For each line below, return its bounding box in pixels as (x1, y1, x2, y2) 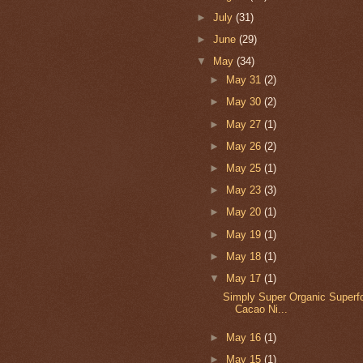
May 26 (225, 139, 264, 152)
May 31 (225, 74, 264, 87)
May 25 (225, 161, 264, 174)
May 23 (225, 184, 264, 197)
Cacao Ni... (234, 302, 288, 315)
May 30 (225, 96, 264, 109)
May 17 (225, 272, 264, 285)
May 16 (225, 331, 264, 344)
